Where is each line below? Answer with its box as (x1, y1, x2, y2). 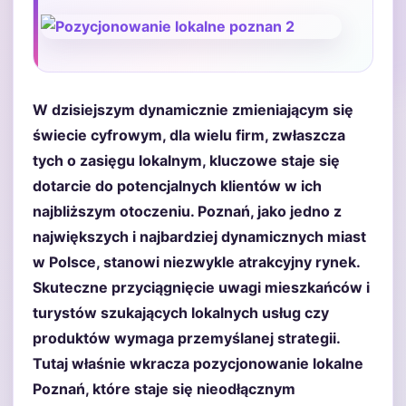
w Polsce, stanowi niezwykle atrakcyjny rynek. (33, 253, 360, 271)
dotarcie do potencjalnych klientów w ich (33, 177, 322, 195)
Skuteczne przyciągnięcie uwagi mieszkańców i (33, 278, 370, 296)
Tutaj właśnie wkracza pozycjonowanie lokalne (33, 354, 363, 372)
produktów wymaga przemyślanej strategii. (33, 329, 340, 347)
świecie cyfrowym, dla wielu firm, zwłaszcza (33, 126, 345, 144)
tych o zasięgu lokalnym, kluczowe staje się (33, 151, 340, 169)
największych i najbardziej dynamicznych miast (33, 227, 366, 246)
